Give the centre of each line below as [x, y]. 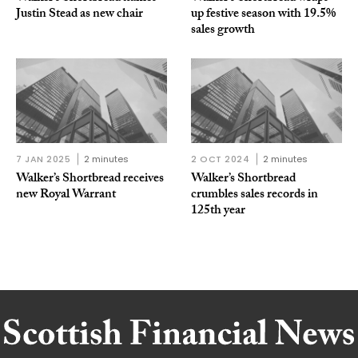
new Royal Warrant [66, 196]
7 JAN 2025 [44, 159]
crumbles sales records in [255, 196]
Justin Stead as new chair [80, 14]
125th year [218, 212]
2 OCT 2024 [221, 159]
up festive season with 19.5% [263, 14]
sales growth [223, 30]
